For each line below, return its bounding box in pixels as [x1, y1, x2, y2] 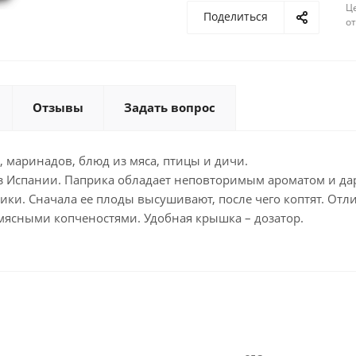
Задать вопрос [124, 99, 215, 115]
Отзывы [33, 99, 83, 115]
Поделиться [203, 9, 268, 24]
